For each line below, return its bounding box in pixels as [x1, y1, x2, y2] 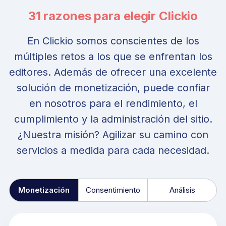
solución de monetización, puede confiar [16, 81, 210, 94]
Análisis [169, 185, 195, 195]
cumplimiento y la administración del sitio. [14, 112, 212, 125]
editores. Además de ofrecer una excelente [9, 66, 217, 78]
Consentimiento [86, 185, 140, 195]
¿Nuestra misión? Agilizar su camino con [18, 128, 208, 141]
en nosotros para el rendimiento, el [29, 97, 197, 109]
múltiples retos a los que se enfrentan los [14, 50, 212, 63]
